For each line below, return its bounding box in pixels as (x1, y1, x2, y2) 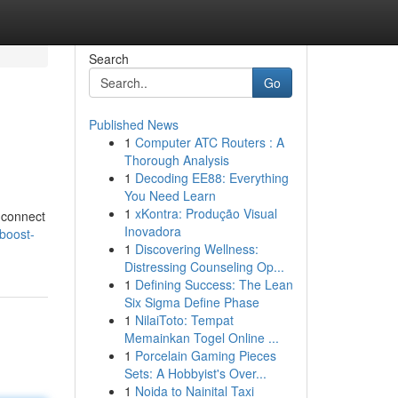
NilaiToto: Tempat (134, 311, 234, 329)
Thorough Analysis (123, 151, 229, 169)
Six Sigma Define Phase (123, 293, 259, 311)
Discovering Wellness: (134, 240, 259, 258)
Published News (88, 115, 179, 133)
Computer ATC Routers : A (134, 133, 284, 151)
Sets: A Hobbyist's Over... (123, 364, 267, 382)
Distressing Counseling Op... (123, 258, 284, 275)
